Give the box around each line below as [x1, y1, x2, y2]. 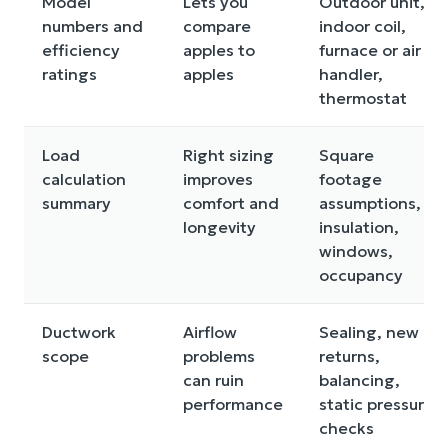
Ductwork [42, 322, 116, 342]
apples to [183, 40, 255, 60]
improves [183, 169, 253, 189]
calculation [42, 169, 126, 189]
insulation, [319, 217, 399, 237]
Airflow [183, 322, 237, 342]
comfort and [183, 193, 279, 213]
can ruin [183, 370, 244, 390]
